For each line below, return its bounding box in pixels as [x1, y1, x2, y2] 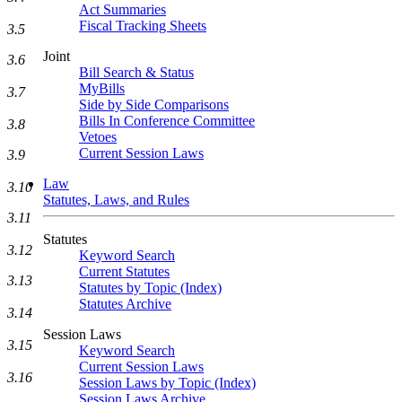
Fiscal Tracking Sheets [79, 18, 206, 33]
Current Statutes [79, 264, 170, 279]
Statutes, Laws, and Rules [43, 192, 189, 207]
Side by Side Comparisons [79, 97, 229, 112]
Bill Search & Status [79, 65, 194, 80]
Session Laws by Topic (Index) [79, 375, 256, 390]
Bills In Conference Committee [79, 113, 255, 128]
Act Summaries [79, 2, 166, 17]
